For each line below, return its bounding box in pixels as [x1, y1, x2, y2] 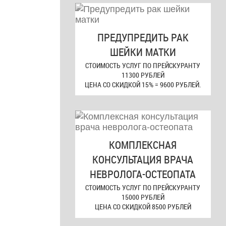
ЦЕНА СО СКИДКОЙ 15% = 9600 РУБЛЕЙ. [85, 80, 201, 90]
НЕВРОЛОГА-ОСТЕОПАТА [90, 167, 196, 182]
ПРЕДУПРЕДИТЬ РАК [97, 30, 189, 45]
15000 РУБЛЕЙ [121, 192, 164, 202]
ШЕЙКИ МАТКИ [109, 45, 176, 60]
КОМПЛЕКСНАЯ [109, 138, 177, 152]
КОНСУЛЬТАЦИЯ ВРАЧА [92, 152, 194, 167]
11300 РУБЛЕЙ [121, 70, 164, 80]
